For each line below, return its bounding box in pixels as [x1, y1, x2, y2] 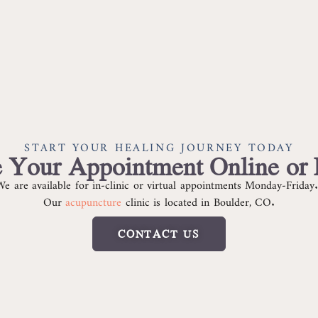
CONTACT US [117, 224, 201, 242]
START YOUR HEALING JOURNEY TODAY [24, 130, 294, 158]
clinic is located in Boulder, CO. [121, 185, 275, 213]
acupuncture [65, 185, 122, 213]
